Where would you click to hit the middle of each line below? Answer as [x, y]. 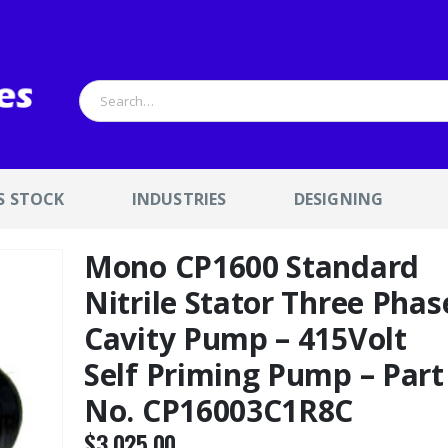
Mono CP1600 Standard [252, 267]
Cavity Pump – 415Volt [245, 339]
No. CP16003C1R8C [219, 411]
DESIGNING [338, 199]
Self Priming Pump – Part [264, 375]
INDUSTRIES [179, 199]
